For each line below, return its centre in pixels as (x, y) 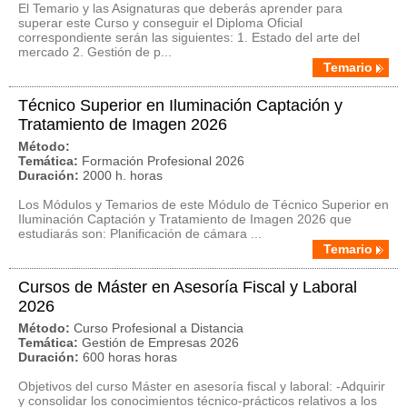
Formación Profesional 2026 (163, 161)
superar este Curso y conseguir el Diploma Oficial (160, 23)
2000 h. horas (123, 175)
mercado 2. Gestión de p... (95, 52)
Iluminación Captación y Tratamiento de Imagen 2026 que (185, 219)
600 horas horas (130, 357)
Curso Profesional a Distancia (159, 328)
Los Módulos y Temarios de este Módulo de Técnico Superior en (203, 204)
